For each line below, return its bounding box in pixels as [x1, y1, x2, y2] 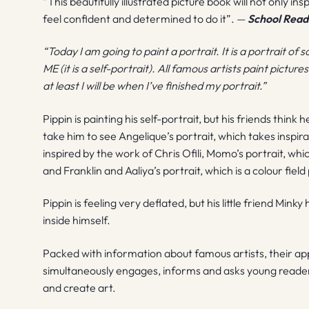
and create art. [43, 281, 117, 295]
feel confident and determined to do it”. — [43, 11, 248, 26]
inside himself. [43, 213, 111, 228]
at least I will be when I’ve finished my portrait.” [43, 79, 267, 93]
